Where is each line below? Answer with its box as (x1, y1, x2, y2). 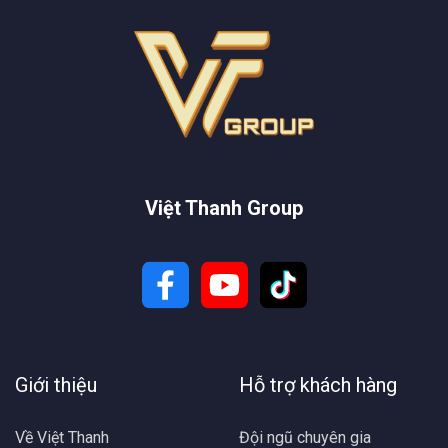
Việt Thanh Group (145, 196, 303, 221)
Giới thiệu (15, 373, 97, 398)
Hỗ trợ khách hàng (239, 373, 397, 398)
